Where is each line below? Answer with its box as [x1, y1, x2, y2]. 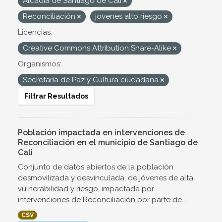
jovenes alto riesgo [95, 12, 164, 21]
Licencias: [18, 28, 52, 37]
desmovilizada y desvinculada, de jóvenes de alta [18, 173, 193, 182]
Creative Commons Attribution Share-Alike [23, 44, 173, 53]
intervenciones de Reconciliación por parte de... [18, 195, 186, 204]
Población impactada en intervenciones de [18, 128, 185, 137]
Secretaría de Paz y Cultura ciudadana [23, 75, 161, 84]
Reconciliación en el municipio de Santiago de [18, 138, 198, 147]
